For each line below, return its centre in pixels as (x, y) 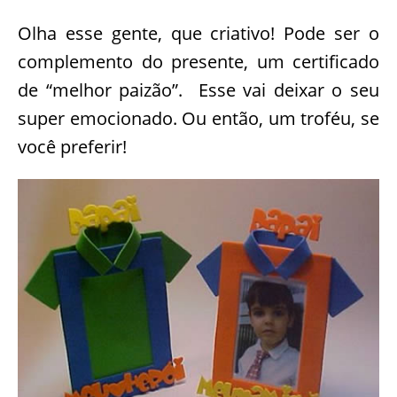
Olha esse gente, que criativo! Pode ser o (198, 34)
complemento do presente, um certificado (198, 62)
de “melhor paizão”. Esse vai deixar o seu (198, 90)
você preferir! (72, 147)
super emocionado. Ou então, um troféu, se (198, 119)
